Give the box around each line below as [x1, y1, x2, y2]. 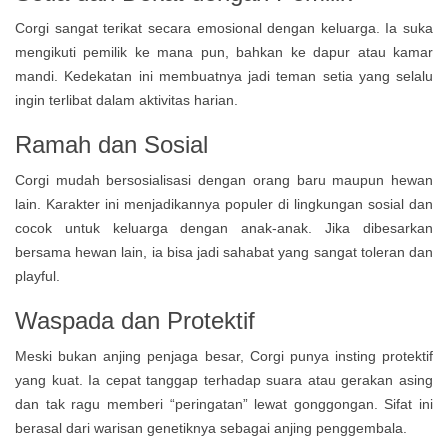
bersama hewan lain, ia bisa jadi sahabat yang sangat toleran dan [15, 244, 433, 260]
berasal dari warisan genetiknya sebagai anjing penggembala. [15, 420, 407, 436]
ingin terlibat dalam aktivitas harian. [15, 92, 238, 108]
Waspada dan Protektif [15, 307, 255, 334]
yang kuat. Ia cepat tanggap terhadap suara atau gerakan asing [15, 372, 433, 388]
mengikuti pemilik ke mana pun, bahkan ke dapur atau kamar [15, 44, 433, 60]
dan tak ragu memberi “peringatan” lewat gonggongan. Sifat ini [15, 396, 433, 412]
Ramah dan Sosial [15, 131, 208, 158]
